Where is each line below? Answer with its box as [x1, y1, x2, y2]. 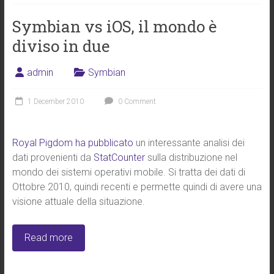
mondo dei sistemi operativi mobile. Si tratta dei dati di [12, 166, 245, 178]
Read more [24, 232, 73, 243]
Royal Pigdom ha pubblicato [12, 137, 133, 149]
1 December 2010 [27, 97, 84, 106]
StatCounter [93, 152, 145, 163]
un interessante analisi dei [133, 137, 245, 149]
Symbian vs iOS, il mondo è [12, 16, 217, 37]
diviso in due [12, 35, 110, 56]
